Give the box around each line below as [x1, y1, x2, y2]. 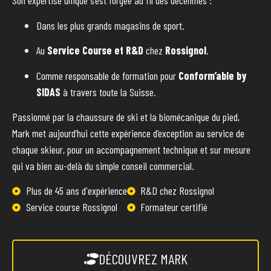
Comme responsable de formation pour [36, 68, 178, 82]
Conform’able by [178, 68, 247, 82]
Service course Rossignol [25, 200, 117, 214]
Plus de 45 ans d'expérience [25, 184, 127, 198]
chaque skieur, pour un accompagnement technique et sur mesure [12, 142, 250, 156]
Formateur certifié [140, 200, 207, 214]
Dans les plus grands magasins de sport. [36, 18, 184, 32]
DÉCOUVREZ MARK [98, 250, 188, 268]
